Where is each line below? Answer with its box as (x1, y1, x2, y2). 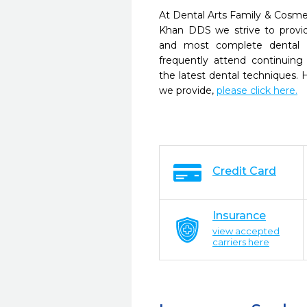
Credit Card (212, 164, 276, 177)
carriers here (212, 236, 269, 247)
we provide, (159, 84, 217, 97)
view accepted (212, 225, 280, 236)
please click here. (217, 84, 297, 97)
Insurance (212, 209, 266, 222)
